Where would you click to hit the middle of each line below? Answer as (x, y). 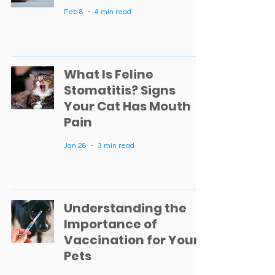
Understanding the (125, 208)
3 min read (116, 145)
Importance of (110, 224)
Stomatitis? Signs (120, 90)
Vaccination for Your (131, 240)
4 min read (113, 12)
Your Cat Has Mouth (127, 106)
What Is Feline (109, 74)
